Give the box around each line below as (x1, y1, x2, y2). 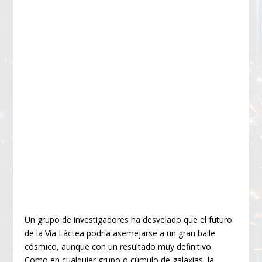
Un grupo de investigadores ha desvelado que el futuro (25, 214, 233, 226)
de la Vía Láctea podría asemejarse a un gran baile (25, 227, 216, 239)
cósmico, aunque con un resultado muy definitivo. (25, 241, 213, 253)
